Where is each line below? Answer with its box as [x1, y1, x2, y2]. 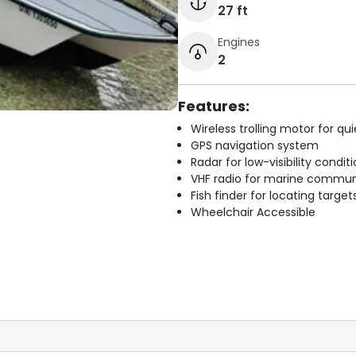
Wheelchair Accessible [191, 204, 315, 220]
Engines [218, 33, 260, 50]
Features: [178, 96, 250, 116]
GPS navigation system [191, 137, 319, 153]
